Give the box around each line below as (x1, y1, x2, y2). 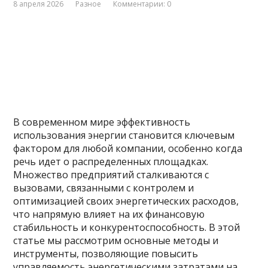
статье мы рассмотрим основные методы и (13, 234, 219, 247)
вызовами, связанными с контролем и (13, 181, 194, 194)
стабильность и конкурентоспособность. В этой (13, 221, 240, 234)
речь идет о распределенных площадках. (13, 155, 209, 168)
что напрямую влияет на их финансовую (13, 208, 205, 221)
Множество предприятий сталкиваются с (13, 168, 209, 181)
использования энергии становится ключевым (13, 129, 235, 142)
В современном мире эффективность (13, 115, 191, 129)
